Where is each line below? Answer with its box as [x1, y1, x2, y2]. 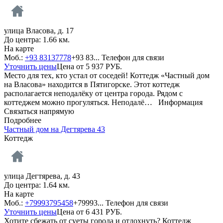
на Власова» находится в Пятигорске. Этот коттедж [4, 80, 180, 89]
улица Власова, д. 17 [4, 26, 76, 35]
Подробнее [4, 115, 41, 124]
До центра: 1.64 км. [4, 180, 70, 189]
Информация [158, 98, 203, 107]
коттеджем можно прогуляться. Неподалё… [4, 98, 158, 107]
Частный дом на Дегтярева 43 [4, 124, 105, 133]
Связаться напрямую [4, 107, 74, 115]
